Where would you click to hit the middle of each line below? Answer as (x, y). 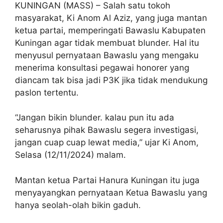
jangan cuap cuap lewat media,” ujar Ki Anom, (107, 143)
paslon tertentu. (47, 92)
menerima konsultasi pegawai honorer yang (102, 67)
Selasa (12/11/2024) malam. (70, 155)
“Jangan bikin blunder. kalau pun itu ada (95, 118)
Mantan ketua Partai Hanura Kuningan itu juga (107, 180)
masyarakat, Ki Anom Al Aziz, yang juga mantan (111, 18)
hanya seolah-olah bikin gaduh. (78, 205)
